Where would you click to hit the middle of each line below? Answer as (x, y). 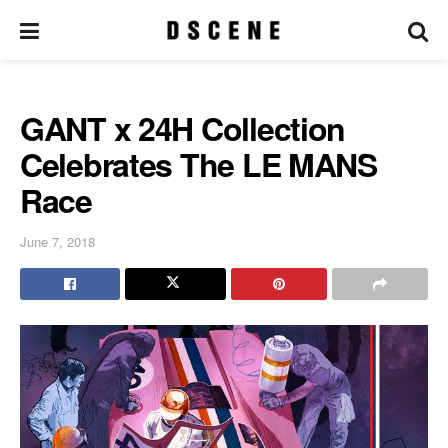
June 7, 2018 (57, 241)
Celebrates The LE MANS (198, 164)
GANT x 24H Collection (183, 128)
